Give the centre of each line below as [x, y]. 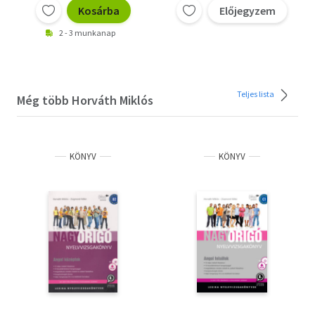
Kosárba [98, 11]
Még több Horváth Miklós [85, 100]
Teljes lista [256, 94]
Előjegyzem [247, 11]
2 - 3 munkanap [87, 33]
